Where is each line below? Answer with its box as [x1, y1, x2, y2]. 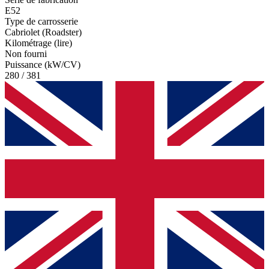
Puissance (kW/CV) [5, 59, 80, 70]
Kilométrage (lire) [5, 37, 72, 48]
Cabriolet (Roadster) [5, 26, 82, 37]
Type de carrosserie [5, 16, 78, 26]
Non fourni [5, 48, 47, 59]
